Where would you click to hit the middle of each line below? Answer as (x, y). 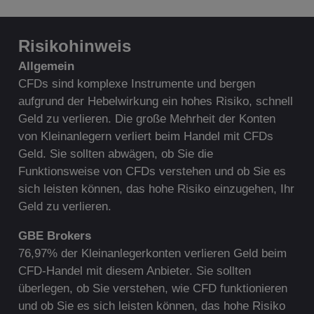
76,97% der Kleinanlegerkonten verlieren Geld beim (152, 254)
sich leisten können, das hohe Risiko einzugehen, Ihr (156, 189)
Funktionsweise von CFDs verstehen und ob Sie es (152, 172)
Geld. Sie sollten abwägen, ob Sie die (115, 154)
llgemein (50, 67)
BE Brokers (59, 236)
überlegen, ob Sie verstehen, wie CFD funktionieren (152, 289)
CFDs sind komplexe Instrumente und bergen (136, 84)
